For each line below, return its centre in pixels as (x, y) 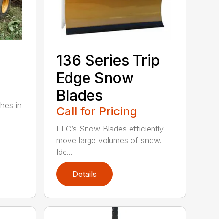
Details (85, 174)
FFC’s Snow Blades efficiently (110, 129)
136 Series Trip (108, 60)
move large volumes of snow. (109, 141)
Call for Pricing (97, 111)
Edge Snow (95, 78)
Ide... (65, 152)
